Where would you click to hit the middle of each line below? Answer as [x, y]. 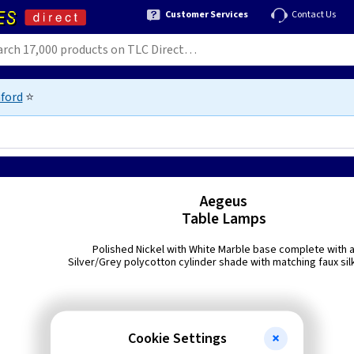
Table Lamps [224, 219]
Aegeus [224, 201]
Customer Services [207, 14]
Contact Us [314, 14]
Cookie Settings [177, 338]
